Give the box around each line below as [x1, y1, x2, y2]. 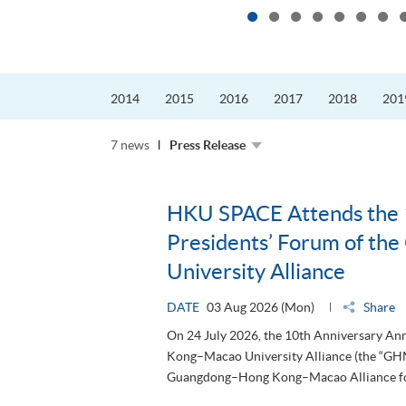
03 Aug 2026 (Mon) [207, 300, 314, 315]
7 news [111, 138, 150, 153]
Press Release [169, 138, 246, 153]
